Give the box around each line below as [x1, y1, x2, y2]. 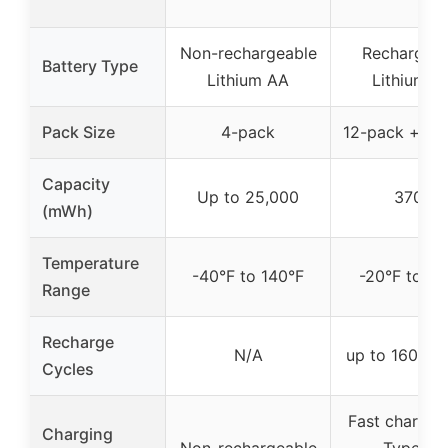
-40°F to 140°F [192, 265, 304, 286]
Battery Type [42, 55, 138, 76]
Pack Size [42, 121, 115, 142]
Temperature [42, 252, 139, 273]
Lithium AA [207, 69, 289, 90]
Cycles [42, 358, 94, 379]
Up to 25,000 [197, 186, 299, 207]
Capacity [42, 173, 110, 194]
